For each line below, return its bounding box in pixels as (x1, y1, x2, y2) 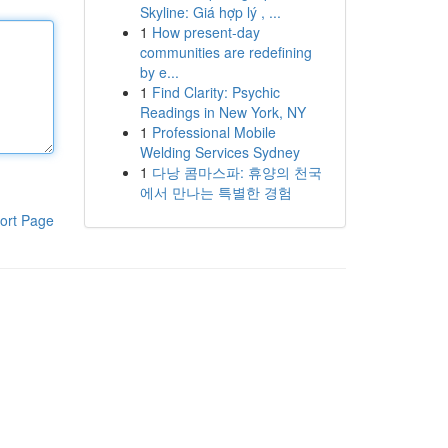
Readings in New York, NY (139, 102, 306, 122)
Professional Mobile (151, 122, 276, 142)
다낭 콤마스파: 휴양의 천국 (151, 162, 322, 182)
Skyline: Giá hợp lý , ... (139, 2, 281, 22)
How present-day (151, 22, 260, 42)
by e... (139, 62, 179, 82)
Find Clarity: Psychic (151, 82, 280, 102)
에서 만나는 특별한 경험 (139, 182, 292, 202)
